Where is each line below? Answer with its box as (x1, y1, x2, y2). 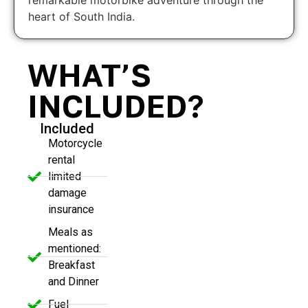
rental (48, 153, 75, 166)
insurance (48, 202, 94, 216)
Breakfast (48, 258, 95, 272)
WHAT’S (27, 56, 151, 93)
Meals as (48, 225, 93, 239)
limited (48, 169, 81, 183)
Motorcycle (48, 136, 102, 150)
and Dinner (48, 274, 99, 288)
